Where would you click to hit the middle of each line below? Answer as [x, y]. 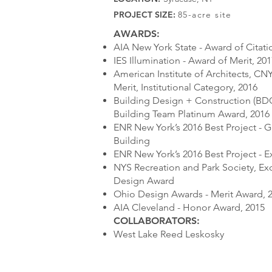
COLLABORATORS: [157, 221]
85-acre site [205, 15]
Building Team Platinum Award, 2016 [192, 114]
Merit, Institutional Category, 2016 [185, 87]
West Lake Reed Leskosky [169, 234]
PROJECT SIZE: [144, 15]
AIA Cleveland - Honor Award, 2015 [189, 207]
